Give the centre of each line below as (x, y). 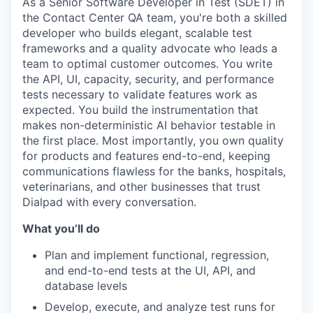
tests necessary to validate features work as (140, 94)
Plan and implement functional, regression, (157, 255)
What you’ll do (61, 228)
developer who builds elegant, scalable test (137, 33)
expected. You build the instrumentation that (140, 110)
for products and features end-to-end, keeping (146, 156)
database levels (86, 286)
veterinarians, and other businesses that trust (141, 187)
